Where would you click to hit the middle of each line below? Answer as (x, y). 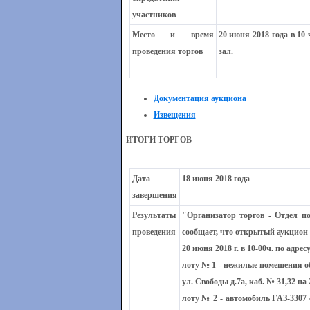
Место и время (173, 35)
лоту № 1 (199, 265)
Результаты (154, 215)
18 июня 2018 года (216, 179)
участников (154, 15)
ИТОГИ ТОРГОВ (158, 140)
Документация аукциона (200, 98)
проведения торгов (167, 51)
